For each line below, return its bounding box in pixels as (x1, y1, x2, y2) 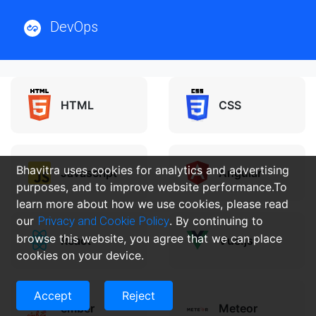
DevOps (50, 18, 98, 35)
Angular (219, 165, 262, 180)
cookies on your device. (16, 248, 144, 262)
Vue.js (219, 233, 253, 248)
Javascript (61, 165, 117, 180)
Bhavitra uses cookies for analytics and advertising (16, 163, 289, 177)
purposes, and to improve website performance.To (16, 180, 287, 194)
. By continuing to (169, 214, 263, 228)
